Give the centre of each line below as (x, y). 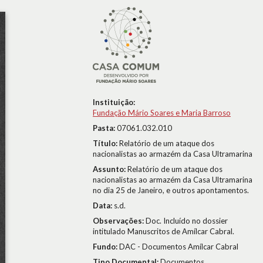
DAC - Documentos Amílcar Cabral (179, 247)
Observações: (119, 221)
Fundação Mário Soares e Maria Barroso (162, 113)
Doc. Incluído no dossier (187, 221)
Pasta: (105, 128)
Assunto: (110, 169)
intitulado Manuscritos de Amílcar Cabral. (163, 231)
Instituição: (114, 102)
